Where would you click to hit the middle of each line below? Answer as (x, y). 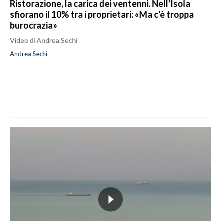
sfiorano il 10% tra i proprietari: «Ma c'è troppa (102, 15)
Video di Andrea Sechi (44, 40)
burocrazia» (34, 25)
